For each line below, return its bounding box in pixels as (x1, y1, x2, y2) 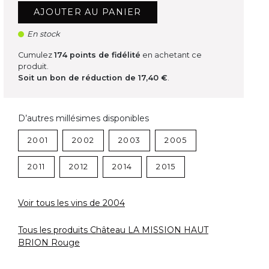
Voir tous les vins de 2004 (17, 198, 125, 209)
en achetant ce (140, 50, 202, 60)
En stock (26, 29, 60, 39)
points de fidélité (67, 50, 141, 60)
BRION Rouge (17, 237, 80, 249)
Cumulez (17, 50, 54, 60)
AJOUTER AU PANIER (33, 7, 142, 18)
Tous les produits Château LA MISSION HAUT (17, 225, 208, 236)
